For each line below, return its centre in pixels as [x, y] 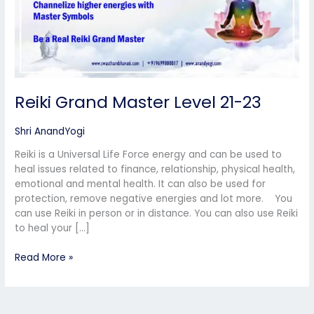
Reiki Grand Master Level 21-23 [138, 102]
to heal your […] [53, 228]
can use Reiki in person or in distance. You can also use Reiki [157, 214]
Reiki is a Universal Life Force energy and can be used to [149, 155]
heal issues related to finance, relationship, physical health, [155, 170]
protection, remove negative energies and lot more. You [154, 199]
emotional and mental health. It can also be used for [141, 184]
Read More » [44, 257]
